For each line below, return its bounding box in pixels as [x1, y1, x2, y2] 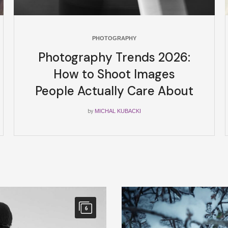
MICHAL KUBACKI [95, 108, 141, 114]
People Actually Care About [35, 83, 193, 99]
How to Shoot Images [53, 66, 175, 82]
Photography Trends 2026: [38, 49, 190, 65]
